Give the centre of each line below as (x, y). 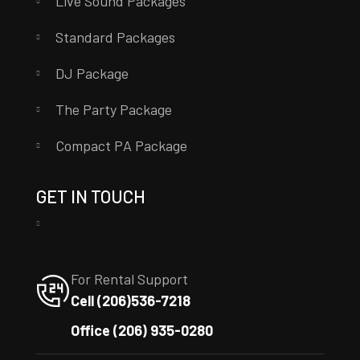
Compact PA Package (121, 146)
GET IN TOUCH (90, 196)
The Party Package (113, 110)
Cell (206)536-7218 (130, 301)
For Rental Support (129, 279)
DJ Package (92, 74)
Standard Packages (115, 37)
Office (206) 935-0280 (141, 331)
